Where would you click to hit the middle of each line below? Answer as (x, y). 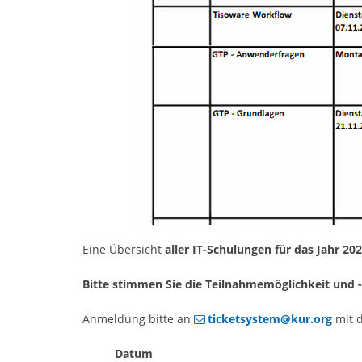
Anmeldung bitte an (138, 318)
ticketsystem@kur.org (270, 318)
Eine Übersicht (124, 249)
